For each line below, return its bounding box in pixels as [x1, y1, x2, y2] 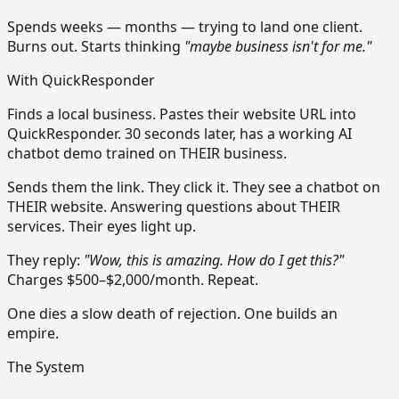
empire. [7, 323, 59, 344]
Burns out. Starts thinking [7, 37, 184, 57]
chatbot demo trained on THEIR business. [7, 143, 287, 164]
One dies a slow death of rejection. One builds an [7, 304, 338, 324]
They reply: [7, 250, 84, 271]
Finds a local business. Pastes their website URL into [7, 104, 356, 125]
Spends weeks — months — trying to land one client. [7, 17, 362, 37]
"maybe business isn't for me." [184, 37, 371, 57]
